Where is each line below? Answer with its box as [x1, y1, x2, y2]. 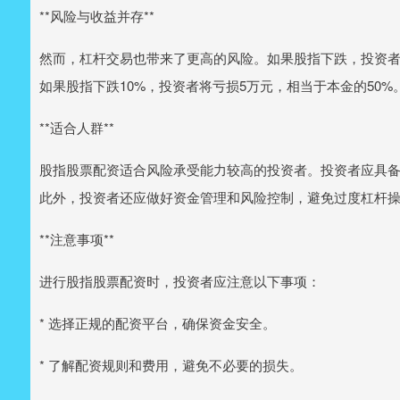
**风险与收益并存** [39, 5, 154, 25]
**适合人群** [39, 117, 114, 137]
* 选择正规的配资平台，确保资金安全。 [39, 312, 276, 332]
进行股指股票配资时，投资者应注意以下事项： [39, 271, 321, 290]
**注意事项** [39, 229, 114, 248]
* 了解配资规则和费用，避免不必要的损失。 [39, 354, 303, 374]
